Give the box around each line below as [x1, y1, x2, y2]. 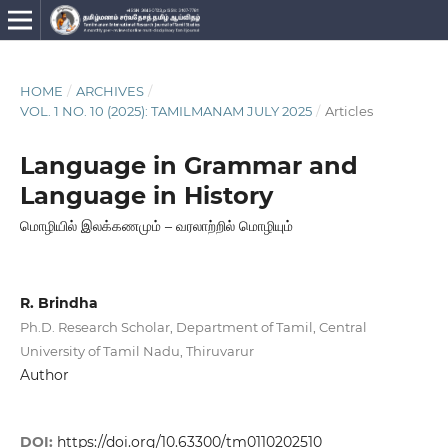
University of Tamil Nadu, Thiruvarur [19, 342, 254, 359]
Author [19, 365, 69, 384]
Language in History [19, 180, 273, 210]
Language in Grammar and [19, 150, 358, 180]
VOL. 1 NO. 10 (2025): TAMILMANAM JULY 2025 [19, 102, 312, 119]
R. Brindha [19, 293, 98, 312]
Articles [324, 102, 373, 119]
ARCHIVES [75, 82, 144, 99]
